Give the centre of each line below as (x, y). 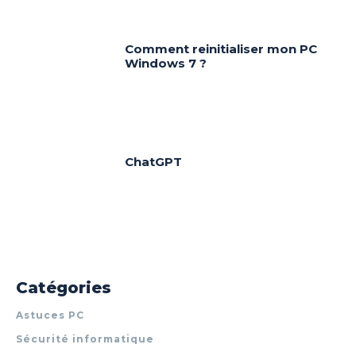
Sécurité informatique (85, 339)
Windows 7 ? (166, 63)
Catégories (64, 288)
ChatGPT (154, 161)
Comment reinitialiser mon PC (221, 48)
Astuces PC (50, 315)
